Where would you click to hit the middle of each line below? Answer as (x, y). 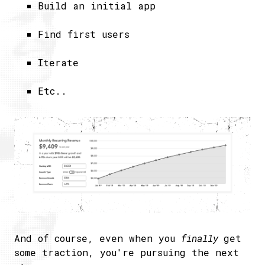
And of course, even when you (98, 238)
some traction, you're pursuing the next (127, 252)
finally (202, 238)
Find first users (84, 34)
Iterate (58, 62)
